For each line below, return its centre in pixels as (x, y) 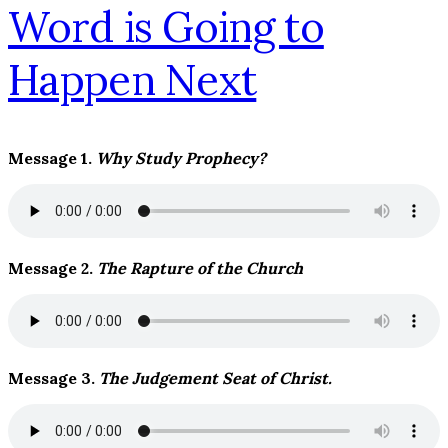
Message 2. (52, 268)
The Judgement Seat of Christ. (215, 378)
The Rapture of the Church (200, 268)
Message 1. (52, 158)
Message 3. (53, 378)
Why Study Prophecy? (181, 158)
